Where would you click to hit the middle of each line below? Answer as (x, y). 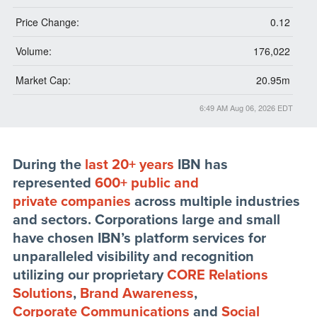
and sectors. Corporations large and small (146, 220)
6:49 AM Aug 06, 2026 (237, 108)
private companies (71, 202)
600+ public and (146, 184)
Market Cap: (43, 80)
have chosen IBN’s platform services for (139, 239)
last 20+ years (129, 165)
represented (53, 184)
